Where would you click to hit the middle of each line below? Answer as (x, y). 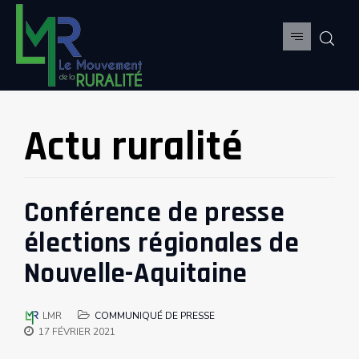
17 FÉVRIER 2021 (77, 332)
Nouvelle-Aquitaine (136, 274)
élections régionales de (161, 243)
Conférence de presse (154, 213)
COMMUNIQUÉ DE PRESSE (155, 316)
